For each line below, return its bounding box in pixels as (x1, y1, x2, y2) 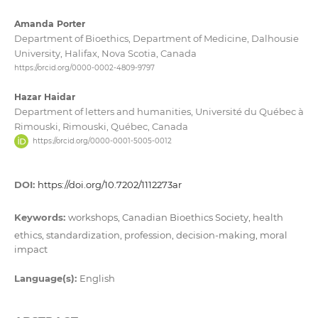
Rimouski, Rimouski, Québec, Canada (13, 120, 188, 132)
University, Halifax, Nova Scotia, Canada (13, 48, 197, 60)
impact (13, 243, 48, 255)
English (79, 272, 115, 284)
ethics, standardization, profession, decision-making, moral (13, 229, 287, 241)
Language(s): (13, 272, 79, 284)
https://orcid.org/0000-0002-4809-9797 (13, 63, 155, 73)
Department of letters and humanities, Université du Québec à (13, 105, 304, 117)
